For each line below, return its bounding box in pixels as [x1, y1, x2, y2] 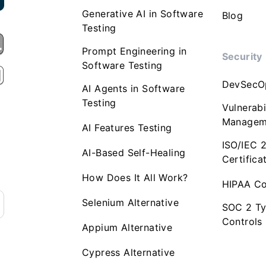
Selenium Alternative [82, 197, 179, 208]
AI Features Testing [82, 122, 172, 134]
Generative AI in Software [82, 8, 203, 20]
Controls [221, 216, 262, 227]
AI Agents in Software [82, 83, 185, 94]
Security [221, 50, 262, 62]
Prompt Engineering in [82, 45, 187, 57]
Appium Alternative [82, 221, 173, 233]
